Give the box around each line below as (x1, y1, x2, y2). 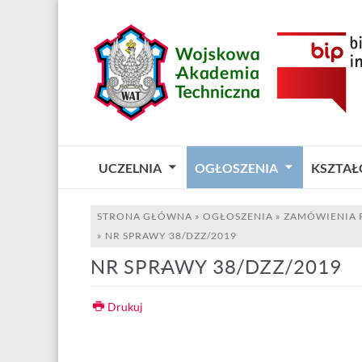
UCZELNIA (99, 161, 162, 175)
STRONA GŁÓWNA (97, 211, 192, 221)
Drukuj (107, 301, 144, 314)
